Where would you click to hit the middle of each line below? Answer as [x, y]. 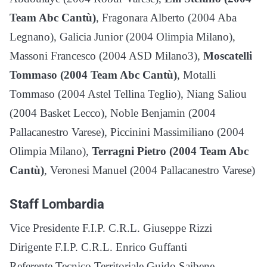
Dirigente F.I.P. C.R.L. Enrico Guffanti [98, 247]
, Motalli [196, 74]
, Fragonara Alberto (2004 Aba [166, 17]
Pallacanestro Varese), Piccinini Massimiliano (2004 [127, 132]
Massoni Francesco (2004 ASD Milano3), [106, 55]
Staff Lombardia [57, 204]
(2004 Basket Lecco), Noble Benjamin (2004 [113, 113]
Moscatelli [228, 55]
